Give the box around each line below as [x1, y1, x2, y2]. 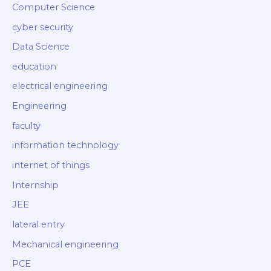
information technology [12, 140, 119, 151]
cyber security [12, 21, 73, 33]
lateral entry [12, 218, 65, 230]
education [12, 60, 56, 72]
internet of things [12, 160, 90, 171]
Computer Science [12, 1, 95, 13]
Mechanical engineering [12, 238, 119, 250]
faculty [12, 120, 41, 131]
